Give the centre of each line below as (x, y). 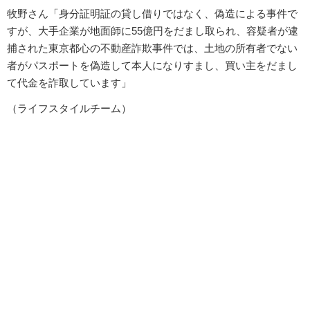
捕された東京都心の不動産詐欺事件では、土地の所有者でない (152, 48)
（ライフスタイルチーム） (69, 108)
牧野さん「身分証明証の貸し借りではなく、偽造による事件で (152, 13)
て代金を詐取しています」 (69, 82)
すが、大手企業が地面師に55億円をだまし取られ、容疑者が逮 (153, 30)
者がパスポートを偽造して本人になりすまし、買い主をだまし (152, 65)
